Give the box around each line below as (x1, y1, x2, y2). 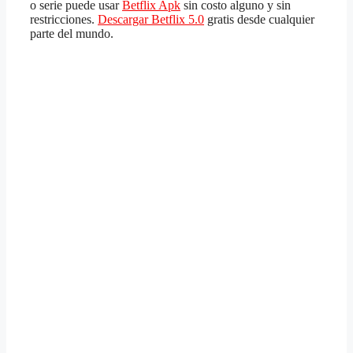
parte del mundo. (30, 26, 113, 40)
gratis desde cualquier (204, 12, 314, 26)
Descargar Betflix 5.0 (98, 12, 204, 26)
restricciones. (30, 12, 98, 26)
